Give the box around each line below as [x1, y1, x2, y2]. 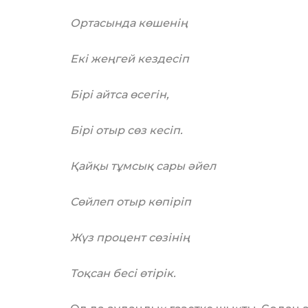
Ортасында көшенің [70, 16, 188, 30]
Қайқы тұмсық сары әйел [70, 159, 216, 173]
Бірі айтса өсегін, [70, 88, 169, 101]
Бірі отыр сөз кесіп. [70, 124, 183, 137]
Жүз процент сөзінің [70, 231, 190, 244]
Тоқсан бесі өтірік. [70, 267, 176, 280]
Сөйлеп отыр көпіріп [70, 195, 191, 208]
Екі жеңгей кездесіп [70, 52, 189, 65]
